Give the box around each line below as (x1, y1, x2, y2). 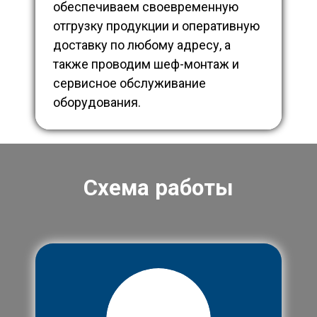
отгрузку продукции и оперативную (53, 18, 260, 34)
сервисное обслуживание (53, 76, 206, 91)
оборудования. (53, 95, 141, 110)
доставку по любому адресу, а (53, 38, 231, 53)
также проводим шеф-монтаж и (53, 57, 239, 72)
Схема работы (83, 174, 234, 201)
